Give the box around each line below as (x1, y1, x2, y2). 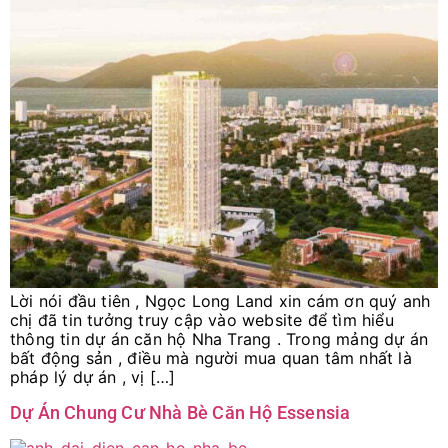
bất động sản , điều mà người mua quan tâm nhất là (10, 348, 412, 369)
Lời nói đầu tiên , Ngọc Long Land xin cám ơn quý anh (10, 291, 431, 312)
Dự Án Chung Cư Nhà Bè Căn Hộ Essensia (10, 401, 351, 423)
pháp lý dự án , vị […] (10, 367, 176, 388)
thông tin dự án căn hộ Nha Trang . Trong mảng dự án (10, 329, 429, 350)
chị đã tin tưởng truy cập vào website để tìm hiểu (10, 310, 394, 331)
